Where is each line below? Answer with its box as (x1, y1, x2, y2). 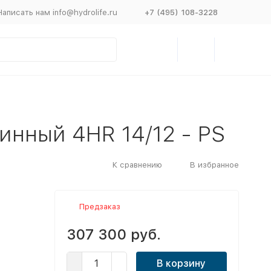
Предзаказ (79, 202, 120, 211)
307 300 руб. (66, 226, 161, 243)
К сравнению (112, 160, 162, 169)
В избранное (189, 160, 239, 169)
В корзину (157, 258, 206, 269)
